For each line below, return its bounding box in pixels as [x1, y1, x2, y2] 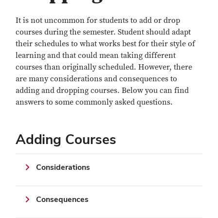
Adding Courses [16, 130, 116, 148]
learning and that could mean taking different [16, 51, 176, 60]
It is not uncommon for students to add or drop [16, 16, 180, 25]
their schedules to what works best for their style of [16, 39, 195, 49]
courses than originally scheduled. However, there [16, 62, 192, 72]
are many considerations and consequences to [16, 74, 177, 84]
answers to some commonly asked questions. [16, 97, 173, 107]
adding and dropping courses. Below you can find [16, 86, 189, 95]
